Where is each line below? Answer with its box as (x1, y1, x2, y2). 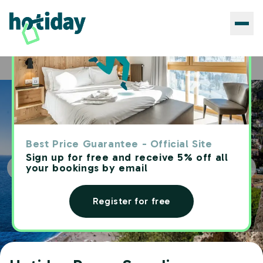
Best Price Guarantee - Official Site (26, 137, 213, 150)
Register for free (92, 195, 171, 207)
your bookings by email (26, 161, 148, 174)
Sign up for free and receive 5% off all (26, 151, 228, 164)
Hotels (43, 64, 66, 72)
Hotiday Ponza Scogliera (77, 64, 161, 72)
